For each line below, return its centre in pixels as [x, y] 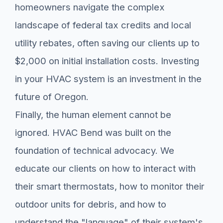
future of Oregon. [52, 97]
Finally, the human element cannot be [93, 115]
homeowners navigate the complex [90, 7]
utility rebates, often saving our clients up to [107, 43]
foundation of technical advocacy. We [95, 151]
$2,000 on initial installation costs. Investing [107, 61]
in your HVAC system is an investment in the [108, 79]
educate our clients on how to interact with [105, 168]
